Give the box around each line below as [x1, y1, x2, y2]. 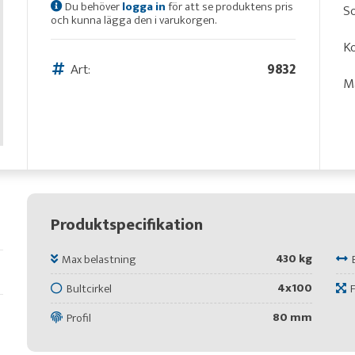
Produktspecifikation [50, 211, 203, 239]
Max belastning [61, 249, 136, 269]
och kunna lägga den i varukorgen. [50, 10, 216, 30]
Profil [66, 307, 91, 328]
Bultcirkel [66, 278, 112, 299]
